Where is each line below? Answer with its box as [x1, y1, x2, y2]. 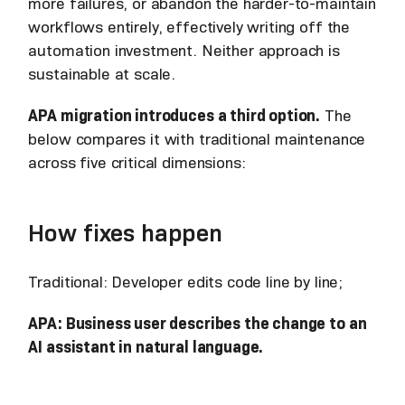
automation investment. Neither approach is [28, 40, 340, 61]
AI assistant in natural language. [28, 336, 264, 357]
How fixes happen [28, 217, 222, 248]
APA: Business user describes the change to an [28, 313, 367, 334]
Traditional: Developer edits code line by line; [28, 271, 344, 292]
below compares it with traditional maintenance [28, 128, 366, 149]
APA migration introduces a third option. [28, 105, 321, 126]
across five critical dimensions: [28, 152, 246, 173]
